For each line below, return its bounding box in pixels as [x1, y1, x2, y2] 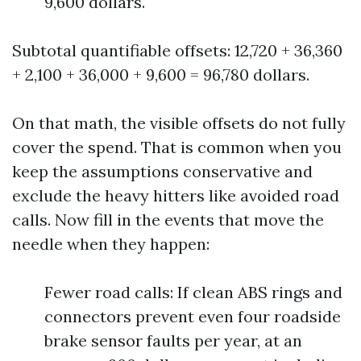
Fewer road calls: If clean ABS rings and [44, 282, 342, 302]
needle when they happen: [12, 234, 210, 254]
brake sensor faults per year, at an [44, 330, 302, 351]
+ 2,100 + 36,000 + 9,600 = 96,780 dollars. [12, 64, 309, 85]
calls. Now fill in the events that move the [12, 210, 324, 230]
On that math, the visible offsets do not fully [12, 113, 346, 133]
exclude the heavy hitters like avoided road [12, 185, 339, 205]
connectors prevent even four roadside [44, 306, 341, 326]
